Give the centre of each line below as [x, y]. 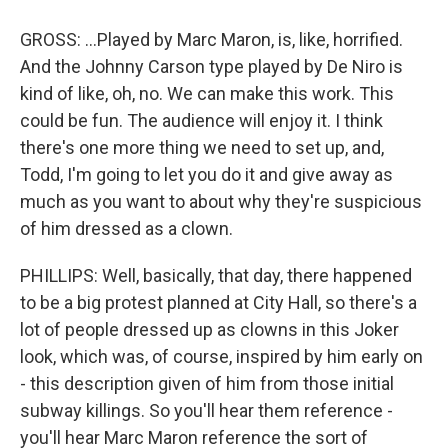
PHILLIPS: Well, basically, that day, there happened [216, 275]
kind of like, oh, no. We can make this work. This [207, 93]
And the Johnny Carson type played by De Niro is [211, 66]
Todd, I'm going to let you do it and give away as [206, 174]
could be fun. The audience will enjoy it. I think [201, 120]
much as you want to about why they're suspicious [221, 201]
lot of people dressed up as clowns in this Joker [209, 329]
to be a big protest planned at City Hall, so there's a [218, 302]
